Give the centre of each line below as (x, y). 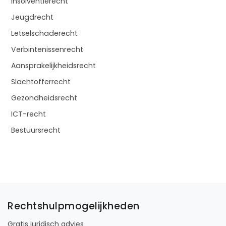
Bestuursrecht (36, 130)
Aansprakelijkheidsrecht (53, 66)
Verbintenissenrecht (47, 50)
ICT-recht (29, 114)
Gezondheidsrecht (44, 98)
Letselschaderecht (44, 34)
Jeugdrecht (32, 17)
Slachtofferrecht (41, 82)
